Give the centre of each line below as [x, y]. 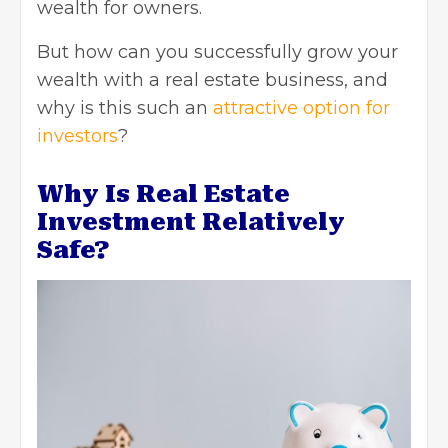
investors [77, 136]
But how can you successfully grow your [217, 52]
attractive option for [301, 108]
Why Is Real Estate [163, 194]
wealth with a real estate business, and [212, 80]
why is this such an [125, 108]
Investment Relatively [191, 222]
